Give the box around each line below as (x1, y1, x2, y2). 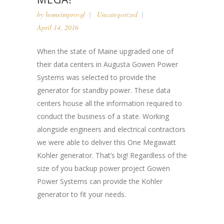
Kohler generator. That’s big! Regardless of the (37, 150, 187, 160)
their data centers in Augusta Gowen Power (37, 59, 178, 69)
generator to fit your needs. (37, 189, 126, 199)
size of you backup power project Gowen (37, 163, 170, 173)
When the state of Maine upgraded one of (37, 46, 173, 56)
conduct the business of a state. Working (37, 111, 169, 121)
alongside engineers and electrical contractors (37, 124, 185, 134)
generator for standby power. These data (37, 85, 170, 95)
